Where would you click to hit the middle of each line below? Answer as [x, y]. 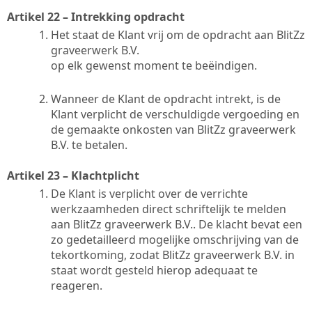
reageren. [77, 285]
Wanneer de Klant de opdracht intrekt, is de [166, 99]
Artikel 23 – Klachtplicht [73, 175]
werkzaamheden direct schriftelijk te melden [169, 209]
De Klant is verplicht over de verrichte [149, 193]
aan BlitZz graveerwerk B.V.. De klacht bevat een [177, 224]
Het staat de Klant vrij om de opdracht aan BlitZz [178, 34]
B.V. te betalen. [89, 145]
